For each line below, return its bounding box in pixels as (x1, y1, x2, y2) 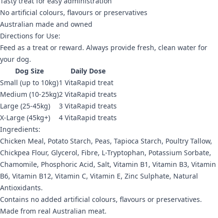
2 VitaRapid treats (59, 90, 117, 99)
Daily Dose (70, 66, 106, 76)
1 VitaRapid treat (59, 78, 113, 88)
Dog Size (15, 66, 44, 76)
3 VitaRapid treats (59, 101, 117, 111)
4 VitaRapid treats (59, 113, 117, 123)
